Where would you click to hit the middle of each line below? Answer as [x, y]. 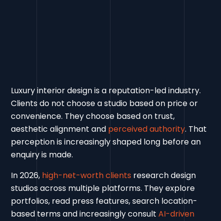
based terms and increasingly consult [85, 214]
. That [196, 129]
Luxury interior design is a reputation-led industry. [106, 90]
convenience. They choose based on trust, [93, 116]
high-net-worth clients [87, 175]
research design [164, 175]
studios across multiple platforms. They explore [103, 188]
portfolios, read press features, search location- [104, 201]
